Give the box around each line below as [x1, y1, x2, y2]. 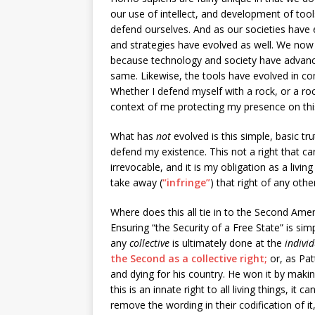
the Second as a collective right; [110, 252, 267, 266]
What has [110, 129, 156, 143]
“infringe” [162, 176, 210, 190]
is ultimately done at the [169, 236, 285, 250]
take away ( [110, 176, 162, 190]
